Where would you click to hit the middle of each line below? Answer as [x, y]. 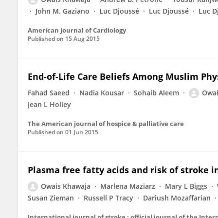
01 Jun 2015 [82, 132]
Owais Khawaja [66, 186]
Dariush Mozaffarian [177, 198]
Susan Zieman [51, 198]
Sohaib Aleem [156, 93]
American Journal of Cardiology [77, 30]
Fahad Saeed [49, 93]
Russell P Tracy [109, 198]
